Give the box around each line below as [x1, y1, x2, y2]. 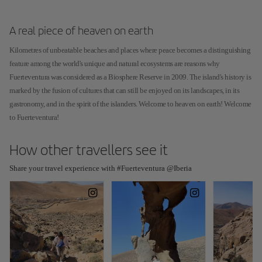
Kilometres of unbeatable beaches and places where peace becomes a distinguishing [9, 46, 250, 54]
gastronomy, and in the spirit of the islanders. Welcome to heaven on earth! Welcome [9, 99, 251, 108]
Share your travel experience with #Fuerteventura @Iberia [9, 164, 192, 173]
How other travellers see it [9, 141, 168, 158]
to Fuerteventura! [9, 113, 59, 122]
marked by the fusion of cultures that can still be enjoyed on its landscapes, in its [9, 86, 239, 95]
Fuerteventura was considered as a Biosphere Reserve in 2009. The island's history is [9, 73, 251, 81]
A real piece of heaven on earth [9, 24, 153, 37]
